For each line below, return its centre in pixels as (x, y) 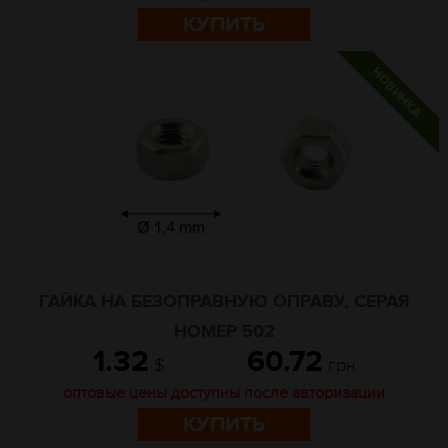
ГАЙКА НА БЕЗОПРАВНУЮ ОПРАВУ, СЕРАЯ (224, 302)
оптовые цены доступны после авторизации (224, 393)
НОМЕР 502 (224, 332)
